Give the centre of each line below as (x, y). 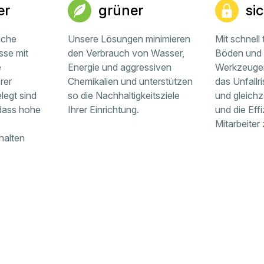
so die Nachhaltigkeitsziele (124, 95)
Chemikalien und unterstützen (131, 81)
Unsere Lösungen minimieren (129, 39)
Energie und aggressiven (120, 67)
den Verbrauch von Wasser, (126, 53)
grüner (121, 10)
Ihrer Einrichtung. (104, 110)
